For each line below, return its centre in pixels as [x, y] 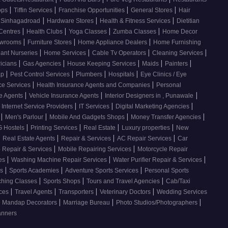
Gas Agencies [43, 64]
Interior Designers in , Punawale [149, 96]
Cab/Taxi [178, 181]
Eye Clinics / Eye [164, 75]
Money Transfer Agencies [167, 117]
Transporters [77, 192]
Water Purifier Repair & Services [158, 160]
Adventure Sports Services [103, 171]
